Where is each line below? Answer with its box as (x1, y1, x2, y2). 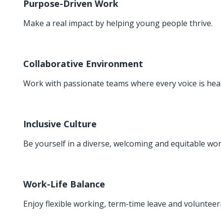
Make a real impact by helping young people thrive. (23, 18, 213, 29)
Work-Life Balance (23, 178, 105, 190)
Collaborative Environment (23, 58, 143, 70)
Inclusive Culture (23, 118, 97, 130)
